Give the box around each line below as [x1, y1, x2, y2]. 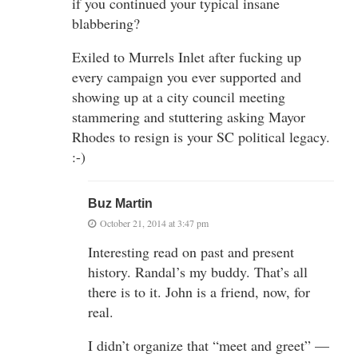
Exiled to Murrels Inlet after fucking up [72, 46, 301, 66]
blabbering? [72, 13, 140, 33]
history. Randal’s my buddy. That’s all [88, 261, 308, 281]
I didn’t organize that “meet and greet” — [88, 335, 329, 355]
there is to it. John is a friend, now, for [88, 281, 310, 301]
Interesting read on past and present [88, 241, 294, 261]
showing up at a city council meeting [72, 86, 285, 106]
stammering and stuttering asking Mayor [72, 106, 305, 126]
